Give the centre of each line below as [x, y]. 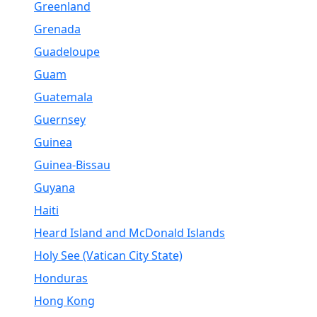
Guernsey [60, 120]
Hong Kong [64, 301]
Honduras [61, 278]
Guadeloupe [67, 52]
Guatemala [63, 97]
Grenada [57, 29]
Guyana [54, 188]
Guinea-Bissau [72, 165]
